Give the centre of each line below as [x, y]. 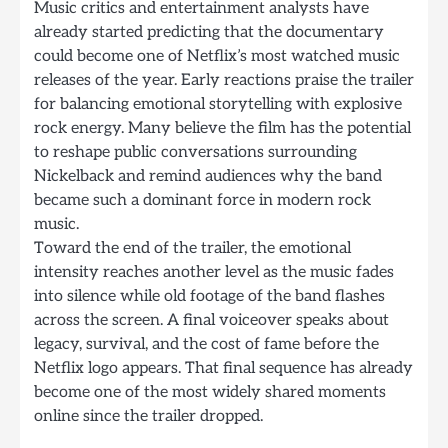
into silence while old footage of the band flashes [209, 295]
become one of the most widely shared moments [210, 391]
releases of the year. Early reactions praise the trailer [224, 79]
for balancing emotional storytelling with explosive [218, 103]
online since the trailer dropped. [148, 415]
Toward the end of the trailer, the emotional [192, 247]
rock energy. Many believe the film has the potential [222, 127]
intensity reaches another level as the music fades [214, 271]
